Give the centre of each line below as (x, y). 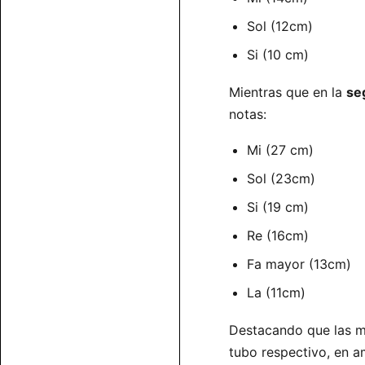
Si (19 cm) (278, 207)
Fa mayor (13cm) (299, 264)
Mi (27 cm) (280, 150)
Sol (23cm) (281, 179)
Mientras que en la (288, 92)
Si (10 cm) (278, 55)
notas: (248, 114)
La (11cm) (276, 293)
